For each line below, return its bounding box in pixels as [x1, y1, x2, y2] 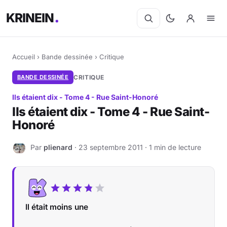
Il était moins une [25, 202, 88, 212]
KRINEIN [6, 10, 55, 26]
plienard [44, 142, 72, 152]
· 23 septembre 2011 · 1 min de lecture [72, 142, 201, 152]
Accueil [12, 53, 35, 61]
